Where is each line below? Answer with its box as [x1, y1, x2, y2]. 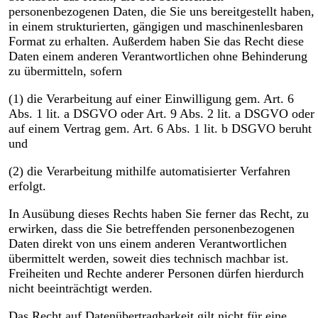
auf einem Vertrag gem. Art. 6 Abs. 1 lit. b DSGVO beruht [8, 121, 312, 136]
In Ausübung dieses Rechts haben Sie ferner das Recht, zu [8, 207, 309, 221]
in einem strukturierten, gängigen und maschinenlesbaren [8, 19, 303, 34]
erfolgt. [8, 179, 46, 194]
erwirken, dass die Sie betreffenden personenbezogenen [8, 221, 295, 236]
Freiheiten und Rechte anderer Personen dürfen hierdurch [8, 266, 304, 281]
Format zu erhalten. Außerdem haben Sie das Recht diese [8, 34, 304, 49]
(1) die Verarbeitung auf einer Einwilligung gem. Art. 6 [8, 92, 294, 106]
